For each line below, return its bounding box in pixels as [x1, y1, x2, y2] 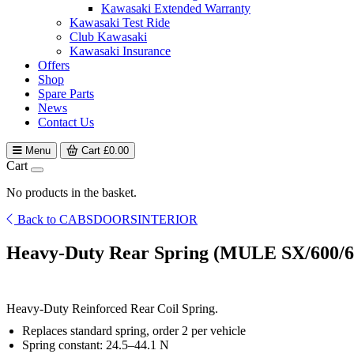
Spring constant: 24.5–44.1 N [22, 337, 169, 352]
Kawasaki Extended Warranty [101, 2, 250, 15]
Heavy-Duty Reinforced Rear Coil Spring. [6, 301, 218, 315]
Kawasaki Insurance [70, 44, 171, 58]
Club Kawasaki [70, 30, 147, 43]
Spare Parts [38, 87, 94, 100]
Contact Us [38, 115, 94, 129]
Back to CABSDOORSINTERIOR [17, 213, 198, 226]
